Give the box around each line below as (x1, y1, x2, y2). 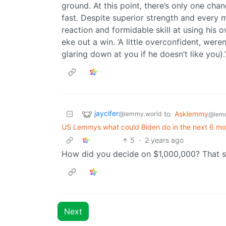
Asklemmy (175, 109, 208, 119)
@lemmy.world (119, 110, 162, 118)
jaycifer (94, 109, 119, 118)
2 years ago (145, 136, 184, 145)
